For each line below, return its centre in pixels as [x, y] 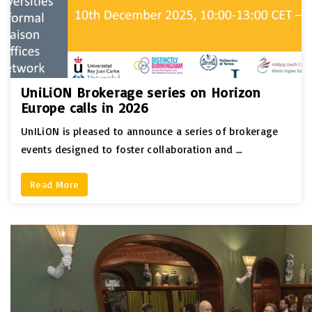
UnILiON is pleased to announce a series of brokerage [150, 131]
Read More [55, 184]
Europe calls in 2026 [85, 107]
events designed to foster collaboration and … [132, 149]
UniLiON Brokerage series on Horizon [141, 92]
